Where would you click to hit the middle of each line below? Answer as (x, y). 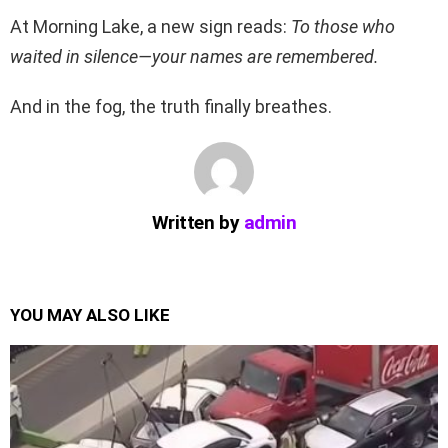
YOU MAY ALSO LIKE (90, 315)
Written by (197, 222)
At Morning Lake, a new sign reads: (150, 26)
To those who (343, 26)
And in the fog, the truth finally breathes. (171, 106)
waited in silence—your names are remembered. (194, 56)
